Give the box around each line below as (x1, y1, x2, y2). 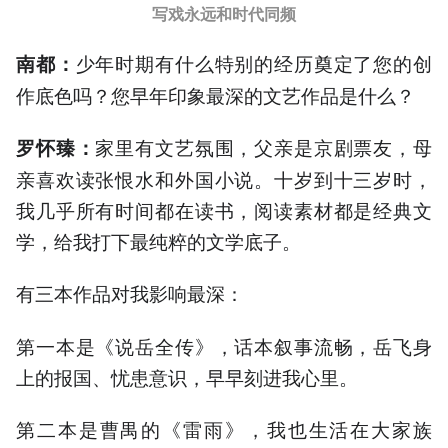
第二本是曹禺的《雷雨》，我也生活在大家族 (16, 414, 432, 442)
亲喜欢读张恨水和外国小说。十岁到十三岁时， (16, 165, 432, 193)
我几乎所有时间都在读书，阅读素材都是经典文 (16, 196, 432, 224)
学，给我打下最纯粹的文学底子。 (16, 227, 301, 255)
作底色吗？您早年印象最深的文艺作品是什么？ (16, 81, 415, 109)
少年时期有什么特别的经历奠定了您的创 (75, 49, 433, 77)
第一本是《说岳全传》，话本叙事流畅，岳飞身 (16, 331, 432, 359)
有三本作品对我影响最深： (16, 279, 244, 307)
